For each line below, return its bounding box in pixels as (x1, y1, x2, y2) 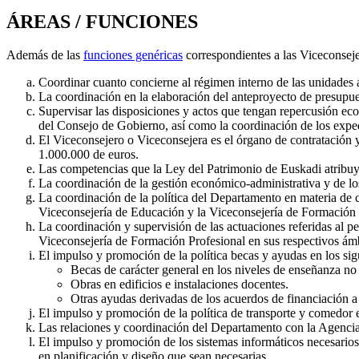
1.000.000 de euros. (38, 147, 139, 162)
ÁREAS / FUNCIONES (6, 10, 198, 32)
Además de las (6, 48, 83, 63)
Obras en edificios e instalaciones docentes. (71, 277, 288, 292)
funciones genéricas (83, 48, 183, 63)
